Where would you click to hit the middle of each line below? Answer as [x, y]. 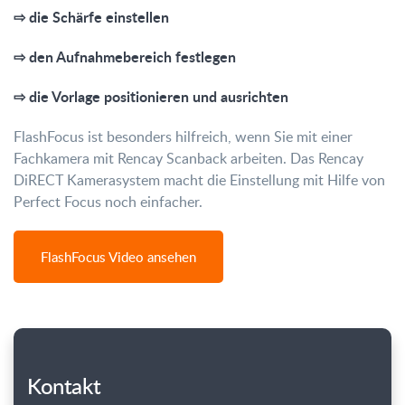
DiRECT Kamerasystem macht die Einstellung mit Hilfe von [199, 180]
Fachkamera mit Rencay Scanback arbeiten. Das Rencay [188, 158]
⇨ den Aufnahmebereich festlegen [125, 57]
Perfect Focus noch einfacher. [108, 202]
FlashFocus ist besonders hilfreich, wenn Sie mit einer [183, 137]
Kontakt [64, 386]
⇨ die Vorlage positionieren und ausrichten [151, 96]
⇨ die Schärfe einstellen [91, 17]
